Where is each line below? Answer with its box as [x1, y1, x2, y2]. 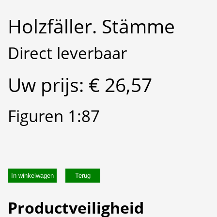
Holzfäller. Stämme [8, 13, 175, 39]
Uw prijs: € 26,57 [8, 71, 152, 97]
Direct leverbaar [8, 42, 127, 64]
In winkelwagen [11, 172, 54, 180]
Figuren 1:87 [8, 105, 100, 127]
